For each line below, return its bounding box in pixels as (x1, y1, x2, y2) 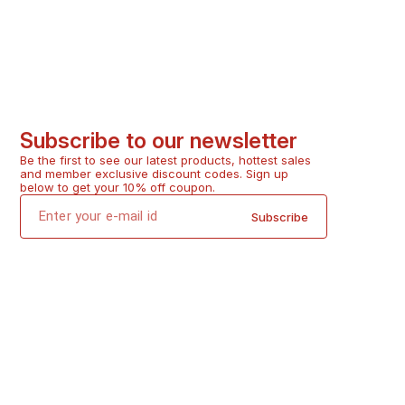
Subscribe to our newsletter (20, 127, 297, 155)
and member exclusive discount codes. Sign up (20, 166, 292, 182)
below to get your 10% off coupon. (20, 180, 215, 195)
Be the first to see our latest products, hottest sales (20, 153, 315, 168)
